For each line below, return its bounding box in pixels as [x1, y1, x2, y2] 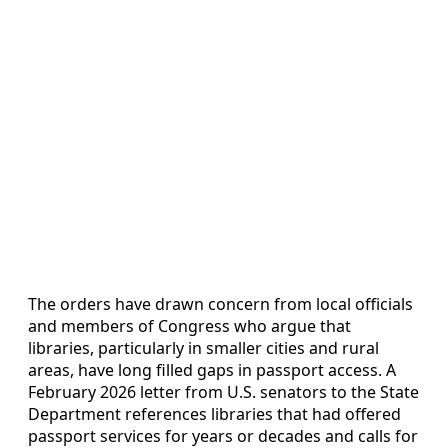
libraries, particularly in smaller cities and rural [28, 337, 379, 360]
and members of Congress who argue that [28, 315, 351, 338]
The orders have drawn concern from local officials [28, 293, 413, 316]
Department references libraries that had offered [28, 403, 401, 426]
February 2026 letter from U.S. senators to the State [28, 381, 419, 404]
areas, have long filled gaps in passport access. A [28, 359, 396, 382]
